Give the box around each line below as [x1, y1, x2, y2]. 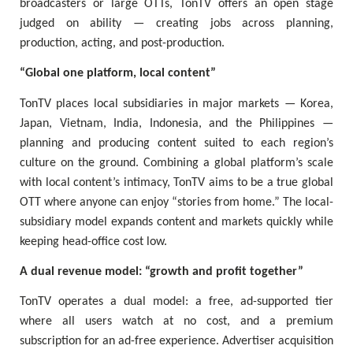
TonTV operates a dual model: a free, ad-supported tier [20, 295, 333, 309]
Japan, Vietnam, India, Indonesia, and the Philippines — [20, 117, 333, 130]
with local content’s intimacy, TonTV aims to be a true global [20, 176, 333, 189]
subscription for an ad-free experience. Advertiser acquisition [20, 335, 333, 348]
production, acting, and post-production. [20, 37, 225, 50]
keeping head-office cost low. [20, 235, 167, 248]
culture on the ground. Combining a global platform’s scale [20, 156, 333, 169]
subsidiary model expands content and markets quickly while [20, 215, 333, 229]
